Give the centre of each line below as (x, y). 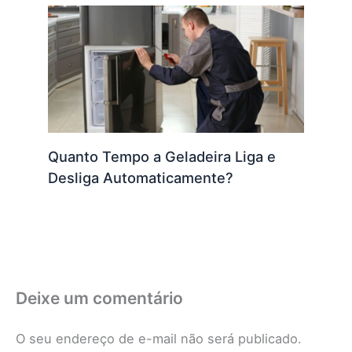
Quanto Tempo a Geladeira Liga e (162, 156)
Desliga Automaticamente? (143, 177)
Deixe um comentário (99, 298)
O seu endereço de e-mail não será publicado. (159, 338)
